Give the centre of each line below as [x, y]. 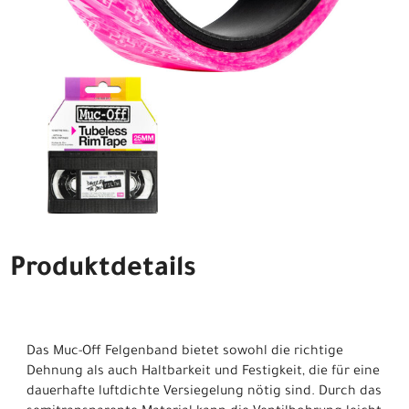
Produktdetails [103, 270]
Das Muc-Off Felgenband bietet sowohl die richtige [185, 352]
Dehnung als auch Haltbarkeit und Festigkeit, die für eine [203, 372]
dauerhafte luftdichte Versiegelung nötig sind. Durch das [204, 392]
